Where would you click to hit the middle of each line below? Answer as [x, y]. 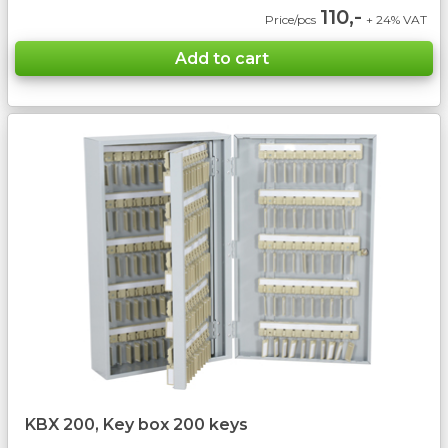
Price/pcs [290, 19]
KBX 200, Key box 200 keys [136, 424]
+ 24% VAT [397, 19]
